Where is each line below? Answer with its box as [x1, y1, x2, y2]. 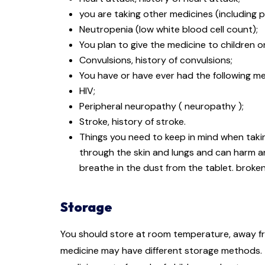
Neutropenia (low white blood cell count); [79, 23, 258, 36]
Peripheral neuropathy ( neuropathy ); [79, 100, 244, 113]
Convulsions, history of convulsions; [79, 54, 232, 67]
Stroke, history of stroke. [79, 115, 186, 128]
